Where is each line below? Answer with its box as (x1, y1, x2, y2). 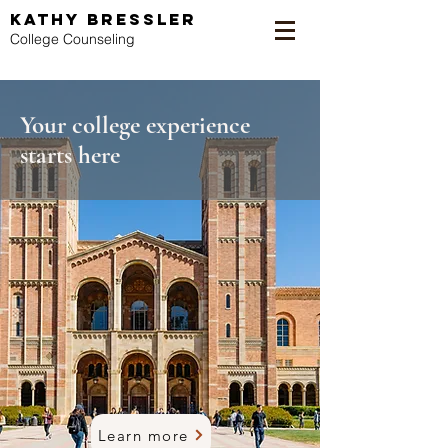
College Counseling (10, 30, 135, 48)
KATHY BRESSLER (10, 9, 197, 29)
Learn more (97, 425, 189, 445)
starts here (20, 140, 120, 170)
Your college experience (20, 110, 250, 140)
